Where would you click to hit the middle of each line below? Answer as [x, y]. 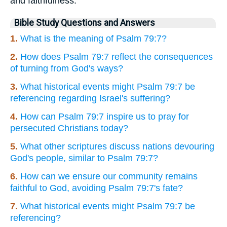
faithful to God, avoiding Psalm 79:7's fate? [97, 188]
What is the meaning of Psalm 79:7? [93, 38]
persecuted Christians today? [69, 128]
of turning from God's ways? [67, 68]
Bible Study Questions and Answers [85, 23]
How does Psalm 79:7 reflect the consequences [117, 56]
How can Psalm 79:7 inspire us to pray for [105, 116]
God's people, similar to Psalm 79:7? [84, 158]
